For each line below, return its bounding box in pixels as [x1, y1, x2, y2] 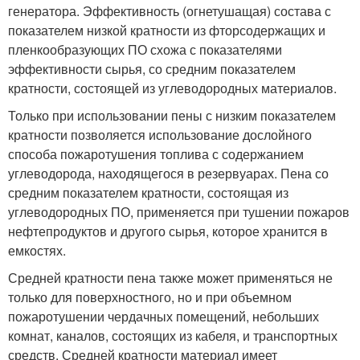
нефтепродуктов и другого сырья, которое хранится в [8, 221, 328, 240]
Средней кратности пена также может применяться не [8, 268, 333, 287]
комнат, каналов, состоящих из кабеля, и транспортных [8, 325, 337, 345]
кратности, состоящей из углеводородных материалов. [8, 78, 337, 97]
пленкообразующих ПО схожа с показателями [8, 39, 282, 59]
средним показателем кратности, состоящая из [8, 182, 288, 202]
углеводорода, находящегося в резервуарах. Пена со [8, 163, 329, 182]
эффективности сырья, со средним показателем [8, 59, 296, 78]
